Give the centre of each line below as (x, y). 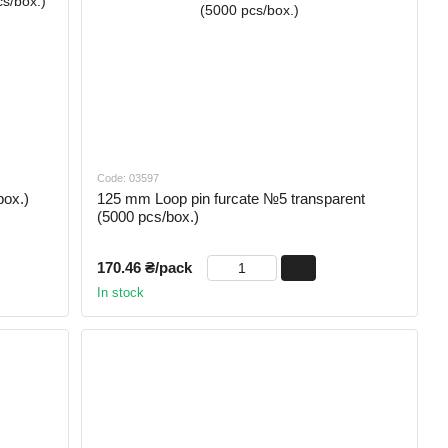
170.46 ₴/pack (145, 268)
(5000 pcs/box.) (148, 217)
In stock (121, 293)
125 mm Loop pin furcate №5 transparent (231, 199)
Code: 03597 (128, 178)
